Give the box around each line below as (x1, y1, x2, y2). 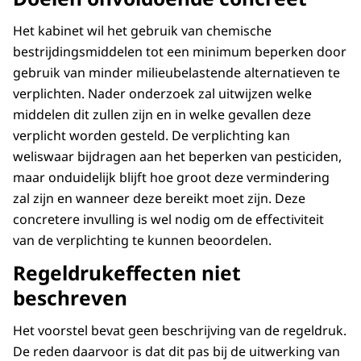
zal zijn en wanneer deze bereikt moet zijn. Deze (13, 189, 305, 207)
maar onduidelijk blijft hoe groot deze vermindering (13, 168, 330, 186)
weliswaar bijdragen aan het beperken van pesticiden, (13, 147, 342, 165)
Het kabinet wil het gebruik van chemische (13, 21, 272, 39)
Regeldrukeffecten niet (13, 259, 241, 286)
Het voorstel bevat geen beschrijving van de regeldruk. (13, 321, 346, 339)
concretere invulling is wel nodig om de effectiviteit (13, 210, 324, 228)
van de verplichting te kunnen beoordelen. (13, 230, 275, 249)
